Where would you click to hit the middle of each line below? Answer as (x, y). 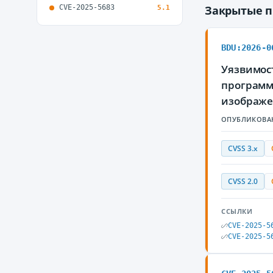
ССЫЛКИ (237, 211)
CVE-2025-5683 (87, 7)
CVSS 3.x (243, 148)
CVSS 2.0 (243, 181)
